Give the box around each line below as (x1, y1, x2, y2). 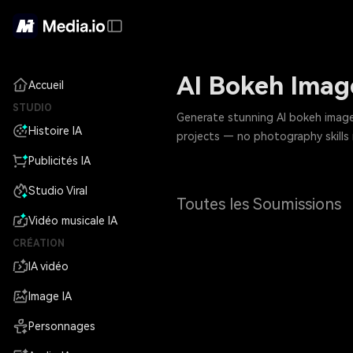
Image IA (28, 290, 72, 303)
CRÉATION (13, 238, 65, 249)
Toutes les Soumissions (176, 195, 341, 214)
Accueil (28, 79, 64, 91)
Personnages (28, 320, 95, 333)
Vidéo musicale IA (28, 214, 117, 227)
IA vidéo (28, 260, 69, 273)
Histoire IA (28, 124, 82, 137)
